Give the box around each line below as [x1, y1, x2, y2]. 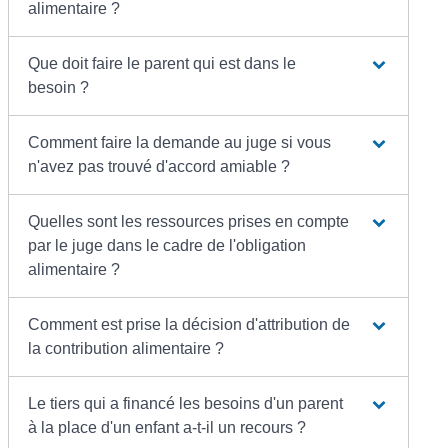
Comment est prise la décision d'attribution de [28, 315, 351, 333]
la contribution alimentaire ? [28, 339, 225, 357]
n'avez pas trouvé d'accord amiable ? [28, 157, 291, 175]
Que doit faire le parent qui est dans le [28, 54, 297, 72]
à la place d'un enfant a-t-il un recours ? [28, 418, 307, 436]
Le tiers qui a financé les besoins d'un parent [28, 394, 344, 412]
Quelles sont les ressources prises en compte [28, 212, 350, 230]
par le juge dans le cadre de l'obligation [28, 236, 307, 254]
